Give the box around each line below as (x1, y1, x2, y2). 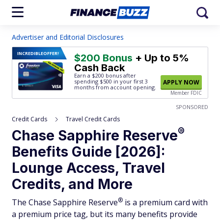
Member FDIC (170, 89, 202, 96)
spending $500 (74, 78, 112, 85)
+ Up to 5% (133, 52, 189, 64)
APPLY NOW (163, 78, 199, 86)
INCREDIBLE (17, 50, 43, 56)
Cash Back (74, 62, 125, 74)
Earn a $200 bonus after (74, 72, 136, 79)
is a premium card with (123, 197, 208, 208)
